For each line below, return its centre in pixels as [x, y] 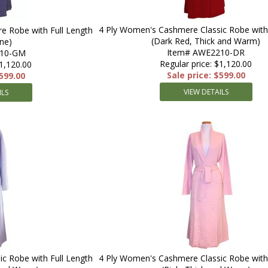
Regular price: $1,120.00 [206, 64]
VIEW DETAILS [206, 92]
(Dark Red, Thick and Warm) [206, 41]
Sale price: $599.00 [206, 75]
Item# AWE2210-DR [206, 52]
